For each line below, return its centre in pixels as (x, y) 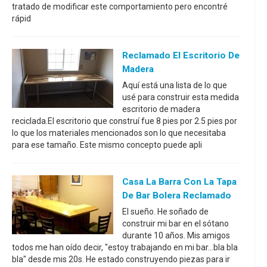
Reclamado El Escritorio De (181, 55)
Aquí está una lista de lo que (175, 85)
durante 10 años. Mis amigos (176, 235)
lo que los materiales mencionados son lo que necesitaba (119, 133)
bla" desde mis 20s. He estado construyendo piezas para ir (121, 259)
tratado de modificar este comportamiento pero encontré (120, 6)
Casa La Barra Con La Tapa (179, 181)
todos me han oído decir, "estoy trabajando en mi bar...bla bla (125, 247)
